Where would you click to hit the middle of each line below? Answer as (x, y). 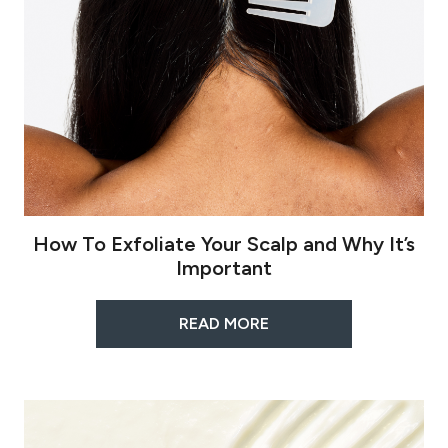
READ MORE (224, 324)
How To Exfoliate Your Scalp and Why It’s (224, 244)
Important (224, 268)
